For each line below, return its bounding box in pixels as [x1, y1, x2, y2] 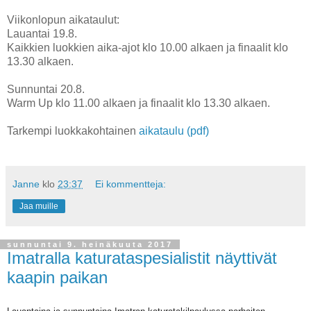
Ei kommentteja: [95, 178, 167, 190]
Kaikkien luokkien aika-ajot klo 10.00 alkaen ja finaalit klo [7, 41, 288, 53]
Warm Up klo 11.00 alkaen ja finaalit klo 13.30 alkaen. [7, 96, 270, 109]
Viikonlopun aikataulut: [7, 13, 119, 26]
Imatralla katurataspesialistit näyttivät [7, 248, 277, 267]
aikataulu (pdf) [139, 124, 209, 137]
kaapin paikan [7, 267, 108, 287]
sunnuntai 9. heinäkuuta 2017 [7, 239, 173, 249]
